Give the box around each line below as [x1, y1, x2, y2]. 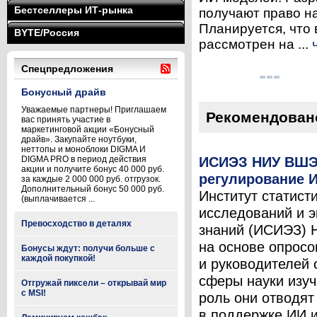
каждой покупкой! [21, 253, 96, 263]
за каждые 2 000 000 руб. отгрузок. [21, 174, 161, 184]
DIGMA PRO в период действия [21, 154, 146, 164]
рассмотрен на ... [199, 37, 312, 52]
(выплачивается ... [21, 194, 95, 204]
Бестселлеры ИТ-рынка [14, 4, 133, 16]
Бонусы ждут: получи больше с [21, 243, 155, 253]
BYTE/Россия [14, 27, 79, 38]
